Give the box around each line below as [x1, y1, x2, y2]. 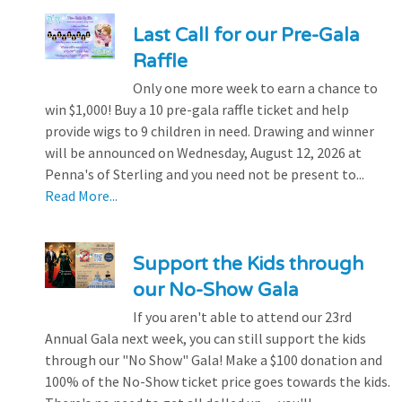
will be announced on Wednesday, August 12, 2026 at [45, 143, 362, 162]
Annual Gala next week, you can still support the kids [45, 328, 366, 347]
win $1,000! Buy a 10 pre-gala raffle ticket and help [45, 100, 349, 118]
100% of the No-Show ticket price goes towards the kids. [45, 371, 390, 390]
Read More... [45, 186, 118, 205]
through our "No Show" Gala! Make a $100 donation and [45, 350, 382, 369]
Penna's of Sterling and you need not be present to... [45, 164, 364, 183]
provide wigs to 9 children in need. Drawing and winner [45, 121, 374, 140]
